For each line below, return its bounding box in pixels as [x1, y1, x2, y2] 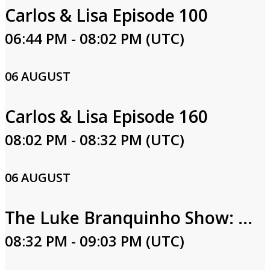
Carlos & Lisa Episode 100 [5, 4, 208, 27]
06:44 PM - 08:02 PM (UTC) [5, 28, 184, 48]
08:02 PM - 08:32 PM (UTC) [5, 130, 184, 149]
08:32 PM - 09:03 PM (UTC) [5, 231, 184, 251]
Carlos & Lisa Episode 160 [5, 105, 208, 128]
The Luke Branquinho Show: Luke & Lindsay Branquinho [238, 206, 253, 229]
